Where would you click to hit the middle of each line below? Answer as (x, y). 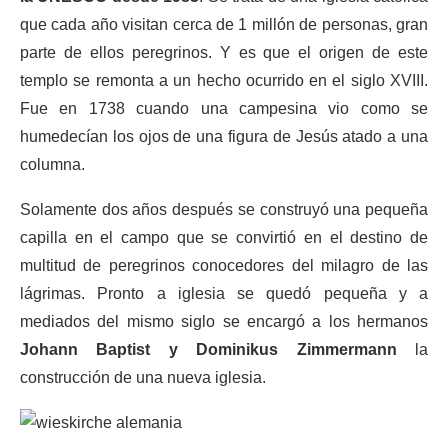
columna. (52, 164)
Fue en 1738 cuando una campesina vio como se (224, 108)
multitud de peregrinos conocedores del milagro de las (224, 265)
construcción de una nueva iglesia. (143, 377)
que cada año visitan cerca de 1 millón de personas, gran (224, 24)
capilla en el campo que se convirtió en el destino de (224, 237)
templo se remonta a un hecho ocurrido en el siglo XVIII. (224, 80)
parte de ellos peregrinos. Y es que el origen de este (224, 52)
